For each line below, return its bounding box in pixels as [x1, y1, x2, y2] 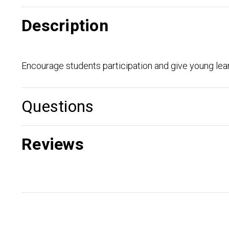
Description [21, 14, 108, 38]
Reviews [21, 132, 84, 156]
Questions [21, 95, 94, 119]
